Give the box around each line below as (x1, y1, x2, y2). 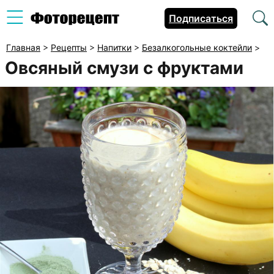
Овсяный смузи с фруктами (5, 57, 244, 78)
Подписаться (169, 12, 233, 24)
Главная (6, 42, 40, 53)
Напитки (97, 42, 131, 53)
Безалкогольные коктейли (142, 42, 252, 53)
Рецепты (51, 42, 87, 53)
